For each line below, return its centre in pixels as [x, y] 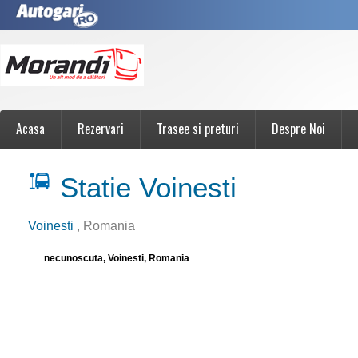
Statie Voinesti [144, 187]
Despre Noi [298, 129]
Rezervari [101, 129]
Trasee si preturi [198, 129]
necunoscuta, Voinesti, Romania [117, 258]
